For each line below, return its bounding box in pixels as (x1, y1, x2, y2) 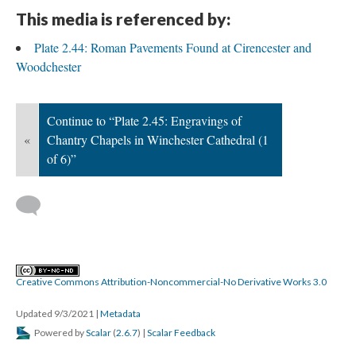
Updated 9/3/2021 (16, 308, 95, 320)
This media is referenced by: (16, 9, 230, 29)
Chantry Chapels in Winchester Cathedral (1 (47, 131, 269, 149)
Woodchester (16, 58, 81, 75)
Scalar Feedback (147, 327, 215, 339)
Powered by (33, 327, 86, 339)
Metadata (100, 308, 141, 320)
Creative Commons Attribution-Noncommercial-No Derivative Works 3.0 (16, 276, 327, 288)
